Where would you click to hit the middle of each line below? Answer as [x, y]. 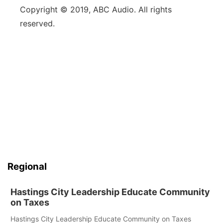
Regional [27, 167]
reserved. [37, 23]
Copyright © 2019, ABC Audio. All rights [96, 9]
